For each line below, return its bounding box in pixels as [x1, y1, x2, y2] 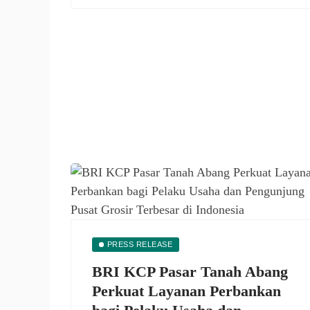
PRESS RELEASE [107, 240, 173, 248]
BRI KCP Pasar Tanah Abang [92, 263, 288, 280]
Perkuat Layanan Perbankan [92, 282, 281, 300]
